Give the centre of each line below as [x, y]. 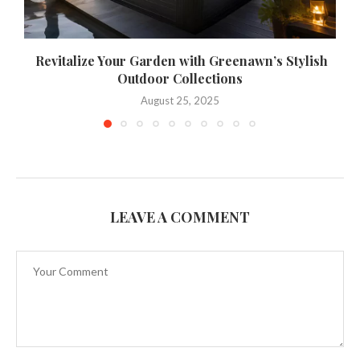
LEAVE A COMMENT [180, 217]
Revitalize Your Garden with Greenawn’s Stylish [180, 60]
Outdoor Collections [180, 78]
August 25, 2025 [180, 100]
